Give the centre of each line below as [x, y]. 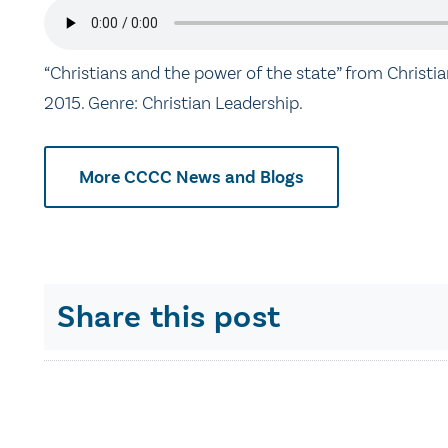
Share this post [169, 316]
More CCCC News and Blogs [191, 176]
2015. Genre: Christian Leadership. [173, 103]
